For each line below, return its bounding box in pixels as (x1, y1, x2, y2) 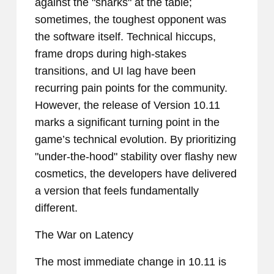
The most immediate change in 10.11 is (35, 256, 226, 268)
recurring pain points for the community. (35, 82, 228, 95)
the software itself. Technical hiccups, (35, 31, 216, 43)
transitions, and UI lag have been (35, 65, 196, 78)
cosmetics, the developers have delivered (35, 168, 237, 180)
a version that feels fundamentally (35, 185, 199, 198)
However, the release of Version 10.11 (35, 99, 220, 112)
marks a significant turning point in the (35, 116, 220, 129)
